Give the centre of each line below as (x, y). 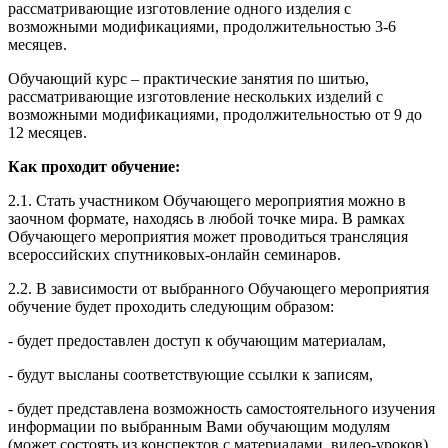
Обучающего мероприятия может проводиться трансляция (208, 237)
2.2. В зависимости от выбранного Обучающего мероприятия (218, 289)
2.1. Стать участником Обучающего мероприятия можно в (207, 201)
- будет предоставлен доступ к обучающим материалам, (197, 341)
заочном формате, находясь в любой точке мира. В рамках (206, 219)
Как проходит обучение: (94, 167)
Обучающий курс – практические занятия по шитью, (188, 79)
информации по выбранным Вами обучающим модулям (199, 427)
